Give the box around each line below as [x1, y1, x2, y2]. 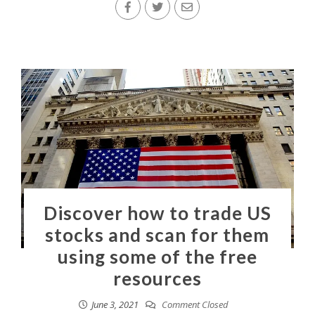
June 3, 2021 [91, 298, 139, 311]
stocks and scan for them [45, 224, 270, 247]
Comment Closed [160, 298, 229, 311]
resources [112, 267, 202, 290]
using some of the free [57, 245, 257, 269]
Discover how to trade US [43, 202, 271, 225]
